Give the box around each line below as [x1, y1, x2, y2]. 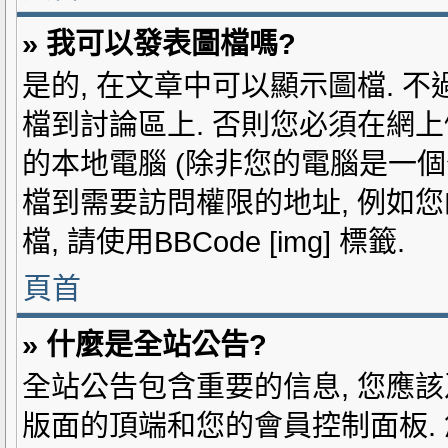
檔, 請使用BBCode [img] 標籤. [22, 226, 405, 258]
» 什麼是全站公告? [22, 329, 267, 361]
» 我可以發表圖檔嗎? [22, 28, 296, 60]
